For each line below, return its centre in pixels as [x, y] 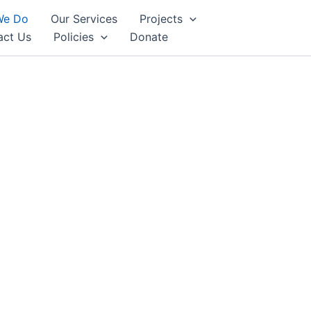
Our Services [84, 19]
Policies [74, 37]
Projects [161, 19]
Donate [149, 37]
